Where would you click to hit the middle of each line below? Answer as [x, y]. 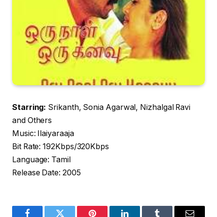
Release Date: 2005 [46, 173]
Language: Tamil [41, 160]
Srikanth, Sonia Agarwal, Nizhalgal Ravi [118, 108]
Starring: [29, 108]
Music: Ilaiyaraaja [43, 134]
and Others [32, 121]
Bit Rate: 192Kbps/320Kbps [61, 147]
